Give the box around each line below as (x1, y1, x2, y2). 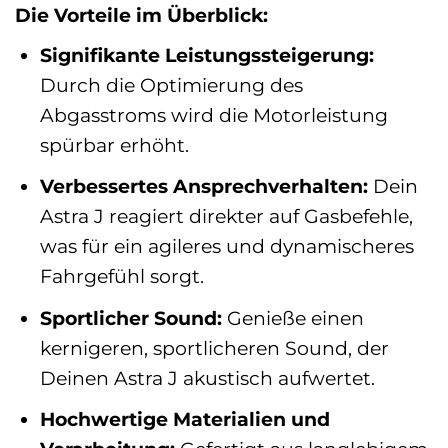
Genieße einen (221, 305, 364, 330)
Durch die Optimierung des (39, 72, 303, 97)
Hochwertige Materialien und (39, 407, 330, 432)
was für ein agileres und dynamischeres (39, 234, 414, 259)
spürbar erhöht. (39, 132, 189, 157)
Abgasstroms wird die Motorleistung (39, 102, 388, 127)
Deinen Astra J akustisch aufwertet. (39, 365, 375, 390)
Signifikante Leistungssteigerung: (39, 42, 374, 67)
